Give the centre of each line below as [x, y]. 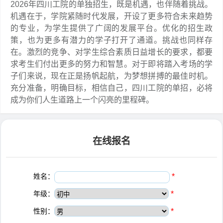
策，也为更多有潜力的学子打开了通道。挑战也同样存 [111, 40]
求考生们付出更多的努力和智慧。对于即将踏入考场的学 [111, 64]
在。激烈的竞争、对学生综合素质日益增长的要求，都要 [111, 52]
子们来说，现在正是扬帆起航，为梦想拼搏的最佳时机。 [111, 76]
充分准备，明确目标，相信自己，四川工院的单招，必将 [111, 88]
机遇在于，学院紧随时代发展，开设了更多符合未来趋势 [111, 16]
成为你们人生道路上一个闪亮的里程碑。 [82, 100]
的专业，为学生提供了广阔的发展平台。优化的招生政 [111, 28]
